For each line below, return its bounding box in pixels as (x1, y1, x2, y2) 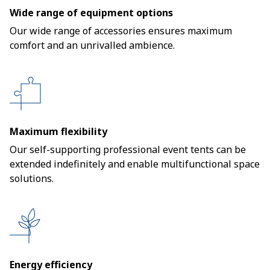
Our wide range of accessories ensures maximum (10, 24, 232, 37)
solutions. (10, 172, 54, 185)
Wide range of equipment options (10, 6, 173, 19)
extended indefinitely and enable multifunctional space (10, 157, 260, 171)
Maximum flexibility (10, 125, 107, 138)
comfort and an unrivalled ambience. (10, 39, 175, 52)
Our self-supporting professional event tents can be (10, 143, 246, 156)
